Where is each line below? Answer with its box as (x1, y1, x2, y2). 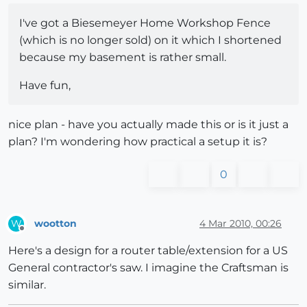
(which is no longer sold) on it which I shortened (19, 34, 282, 47)
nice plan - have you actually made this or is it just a (8, 118, 288, 132)
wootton (34, 217, 77, 230)
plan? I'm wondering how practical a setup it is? (8, 135, 267, 149)
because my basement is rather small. (19, 51, 226, 64)
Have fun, (19, 79, 71, 93)
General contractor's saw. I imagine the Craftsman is (8, 261, 288, 275)
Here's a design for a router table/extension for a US (8, 244, 288, 258)
